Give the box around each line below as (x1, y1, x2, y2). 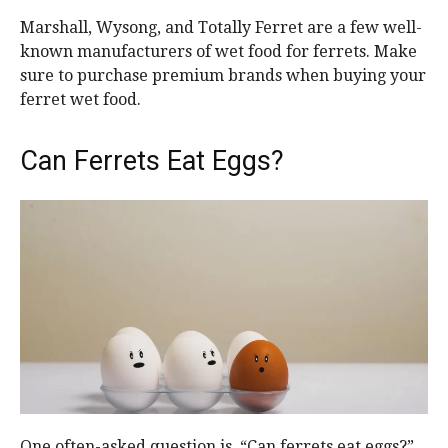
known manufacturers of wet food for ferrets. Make (20, 42, 417, 62)
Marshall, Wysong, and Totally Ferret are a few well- (20, 18, 422, 38)
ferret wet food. (20, 90, 141, 110)
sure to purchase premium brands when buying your (20, 66, 426, 86)
